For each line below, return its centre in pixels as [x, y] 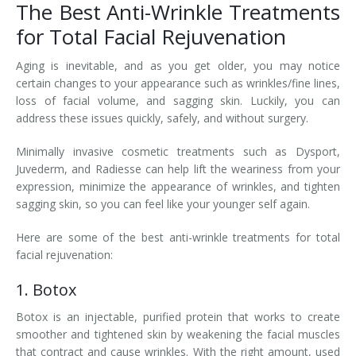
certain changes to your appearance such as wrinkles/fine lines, [178, 83]
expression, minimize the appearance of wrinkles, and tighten [178, 186]
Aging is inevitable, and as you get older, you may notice [178, 66]
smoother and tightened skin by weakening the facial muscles [178, 334]
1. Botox [46, 290]
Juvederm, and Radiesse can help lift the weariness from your [178, 169]
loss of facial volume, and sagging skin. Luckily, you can [178, 101]
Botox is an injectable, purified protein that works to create [178, 317]
